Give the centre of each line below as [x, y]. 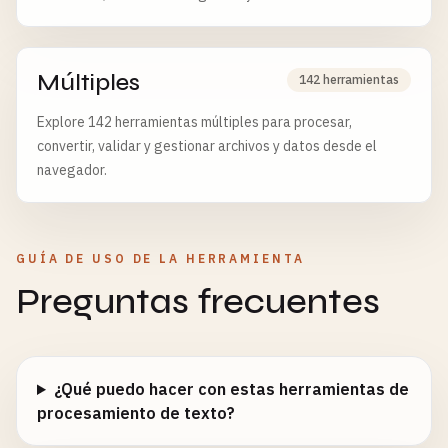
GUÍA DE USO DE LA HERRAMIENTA [160, 258]
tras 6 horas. [76, 18]
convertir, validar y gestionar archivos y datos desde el [207, 146]
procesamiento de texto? [136, 413]
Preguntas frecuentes [198, 301]
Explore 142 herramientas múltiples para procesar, [194, 122]
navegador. [72, 170]
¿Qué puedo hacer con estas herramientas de [231, 389]
